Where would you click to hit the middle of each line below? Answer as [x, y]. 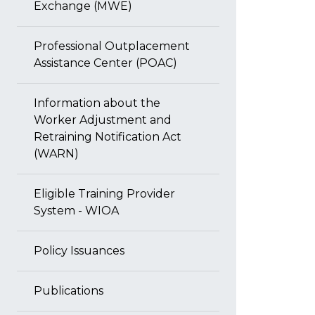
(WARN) [56, 154]
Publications [69, 291]
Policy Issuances [79, 251]
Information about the [97, 103]
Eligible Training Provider [104, 194]
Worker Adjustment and [103, 120]
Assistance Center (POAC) [105, 63]
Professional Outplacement [112, 46]
